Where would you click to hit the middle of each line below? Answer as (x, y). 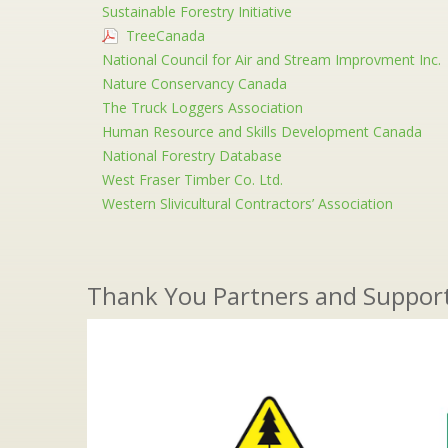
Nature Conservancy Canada (194, 84)
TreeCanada (165, 36)
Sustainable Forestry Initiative (197, 12)
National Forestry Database (192, 156)
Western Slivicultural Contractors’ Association (247, 204)
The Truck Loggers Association (202, 108)
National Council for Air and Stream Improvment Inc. (271, 60)
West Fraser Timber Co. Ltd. (192, 180)
